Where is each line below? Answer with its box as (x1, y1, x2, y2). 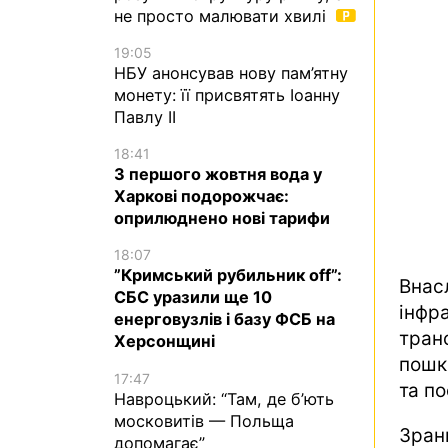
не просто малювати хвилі (114, 5, 331, 26)
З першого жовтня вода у (114, 164, 322, 185)
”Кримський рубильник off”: (114, 265, 342, 286)
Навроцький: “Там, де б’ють (114, 388, 334, 409)
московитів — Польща (114, 410, 294, 431)
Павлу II (114, 107, 176, 128)
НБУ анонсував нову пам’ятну (114, 63, 348, 84)
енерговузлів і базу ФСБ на (114, 309, 335, 330)
